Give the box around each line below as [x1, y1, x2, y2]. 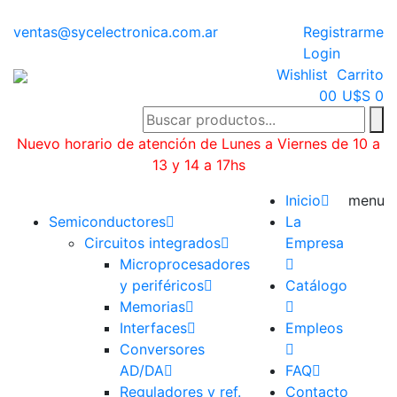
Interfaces [120, 319, 187, 337]
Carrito [337, 66, 384, 83]
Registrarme [303, 23, 384, 41]
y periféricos [120, 276, 204, 294]
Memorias [120, 298, 185, 315]
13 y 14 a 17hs [152, 156, 245, 174]
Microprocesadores [120, 255, 250, 273]
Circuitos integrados [84, 234, 221, 252]
